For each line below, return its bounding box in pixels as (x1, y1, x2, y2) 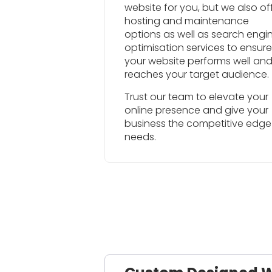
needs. (124, 129, 156, 144)
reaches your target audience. (124, 67, 269, 82)
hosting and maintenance (124, 14, 249, 29)
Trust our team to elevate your (124, 89, 268, 104)
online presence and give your (124, 103, 268, 117)
